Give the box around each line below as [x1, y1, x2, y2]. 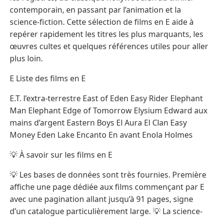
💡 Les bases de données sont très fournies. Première [10, 169, 206, 180]
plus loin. [10, 53, 43, 64]
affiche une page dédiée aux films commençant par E [10, 181, 204, 192]
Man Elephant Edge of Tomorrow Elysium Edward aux [10, 105, 207, 116]
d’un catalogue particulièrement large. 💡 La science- [10, 205, 202, 217]
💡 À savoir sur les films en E [10, 149, 112, 160]
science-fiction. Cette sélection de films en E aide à [10, 16, 194, 27]
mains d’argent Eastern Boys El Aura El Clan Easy [10, 117, 187, 128]
